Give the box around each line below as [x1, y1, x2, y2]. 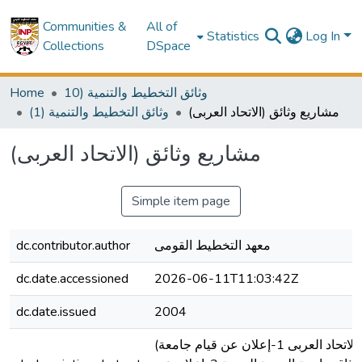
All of [145, 18, 177, 36]
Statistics [207, 27, 260, 45]
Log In [305, 27, 344, 45]
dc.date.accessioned [16, 270, 128, 288]
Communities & [42, 18, 127, 36]
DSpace [145, 37, 191, 55]
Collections [42, 37, 104, 55]
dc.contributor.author [16, 237, 130, 255]
